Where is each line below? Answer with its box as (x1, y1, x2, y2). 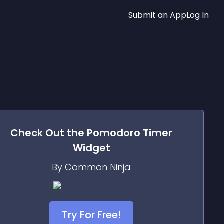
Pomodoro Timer (87, 126, 172, 140)
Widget (72, 141, 110, 155)
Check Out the (10, 126, 87, 140)
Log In (186, 9, 209, 21)
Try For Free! (62, 208, 121, 222)
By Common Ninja (52, 161, 131, 173)
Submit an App (128, 9, 186, 21)
